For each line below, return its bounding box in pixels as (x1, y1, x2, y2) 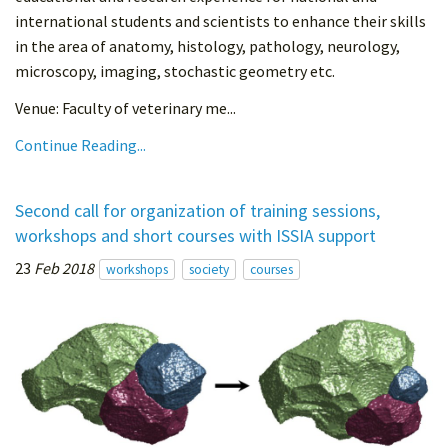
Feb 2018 (34, 258, 94, 279)
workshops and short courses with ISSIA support (15, 224, 376, 248)
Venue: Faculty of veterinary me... (15, 98, 236, 119)
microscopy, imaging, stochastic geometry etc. (15, 61, 335, 82)
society (189, 261, 229, 279)
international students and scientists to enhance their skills (15, 11, 426, 32)
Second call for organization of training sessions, (15, 199, 380, 223)
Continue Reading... (15, 135, 146, 156)
